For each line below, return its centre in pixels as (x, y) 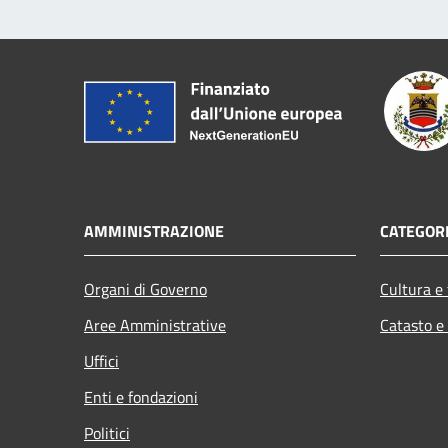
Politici (107, 432)
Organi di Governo (145, 288)
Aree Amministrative (155, 324)
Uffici (101, 360)
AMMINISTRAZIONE (154, 230)
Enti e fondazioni (141, 396)
